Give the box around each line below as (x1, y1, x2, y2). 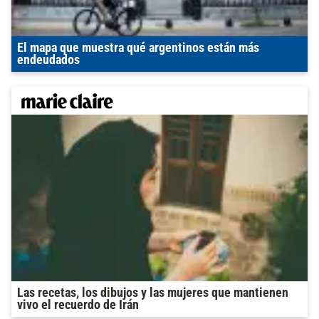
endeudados (17, 52, 80, 67)
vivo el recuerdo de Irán (17, 297, 139, 312)
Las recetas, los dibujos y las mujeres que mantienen (17, 285, 288, 300)
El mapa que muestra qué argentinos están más (17, 40, 259, 55)
